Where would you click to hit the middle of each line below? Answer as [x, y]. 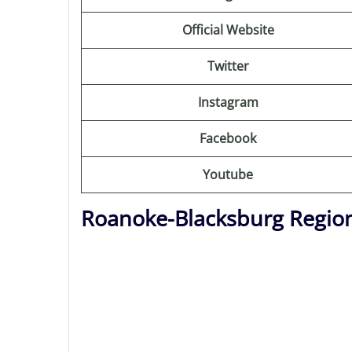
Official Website [228, 30]
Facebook [228, 138]
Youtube [228, 174]
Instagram [228, 102]
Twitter [228, 66]
